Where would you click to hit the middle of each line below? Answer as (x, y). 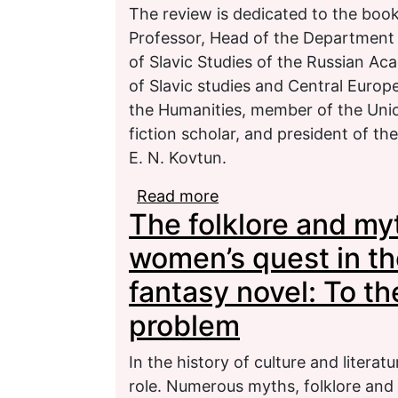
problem (184, 325)
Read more (178, 195)
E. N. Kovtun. (178, 157)
